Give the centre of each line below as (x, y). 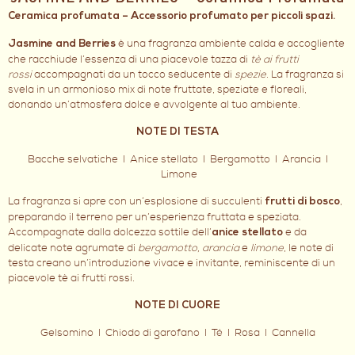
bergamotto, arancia (189, 248)
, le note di (309, 248)
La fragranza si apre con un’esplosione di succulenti (135, 201)
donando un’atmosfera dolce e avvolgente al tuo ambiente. (154, 104)
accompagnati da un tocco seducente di (133, 74)
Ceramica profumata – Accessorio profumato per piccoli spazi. (172, 17)
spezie (250, 74)
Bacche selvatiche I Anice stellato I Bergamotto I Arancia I (177, 159)
